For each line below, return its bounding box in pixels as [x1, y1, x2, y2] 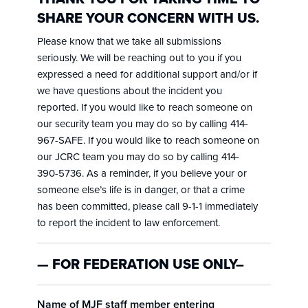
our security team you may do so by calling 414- [36, 115, 248, 131]
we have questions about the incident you [36, 82, 222, 98]
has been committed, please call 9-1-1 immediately [36, 198, 258, 213]
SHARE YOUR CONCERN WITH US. [36, 7, 259, 28]
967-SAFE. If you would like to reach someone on [36, 132, 259, 147]
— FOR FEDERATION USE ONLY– [36, 253, 244, 274]
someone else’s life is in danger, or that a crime [36, 181, 245, 197]
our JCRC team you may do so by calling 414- [36, 148, 239, 164]
